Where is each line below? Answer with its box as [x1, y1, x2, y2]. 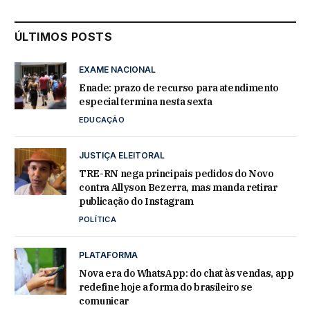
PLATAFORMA [79, 250, 138, 261]
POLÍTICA [79, 215, 116, 225]
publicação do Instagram [79, 195, 194, 208]
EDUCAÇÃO [79, 115, 125, 125]
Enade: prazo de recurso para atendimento [79, 82, 279, 95]
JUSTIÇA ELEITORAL [79, 150, 165, 161]
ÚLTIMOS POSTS [15, 30, 113, 44]
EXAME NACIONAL [79, 64, 156, 75]
